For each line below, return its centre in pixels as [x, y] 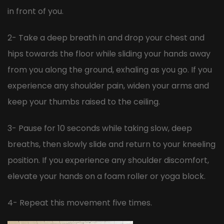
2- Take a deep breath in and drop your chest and [106, 38]
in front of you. [35, 11]
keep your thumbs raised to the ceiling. [84, 102]
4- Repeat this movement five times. [80, 202]
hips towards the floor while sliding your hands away [109, 54]
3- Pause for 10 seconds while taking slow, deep [100, 128]
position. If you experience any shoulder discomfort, [108, 160]
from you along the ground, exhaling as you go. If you [110, 70]
